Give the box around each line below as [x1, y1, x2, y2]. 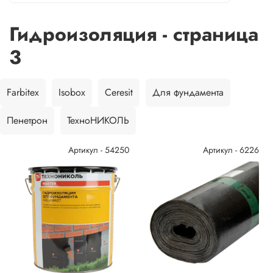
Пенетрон [7, 113, 48, 127]
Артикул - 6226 [203, 143, 259, 156]
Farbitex [7, 85, 39, 99]
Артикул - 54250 [68, 143, 129, 156]
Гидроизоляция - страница [9, 20, 258, 48]
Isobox [58, 85, 85, 99]
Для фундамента [152, 85, 224, 99]
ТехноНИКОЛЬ [67, 113, 129, 127]
